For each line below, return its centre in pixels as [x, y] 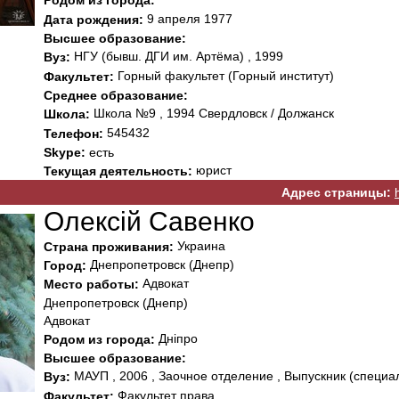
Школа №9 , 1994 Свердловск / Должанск [212, 114]
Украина [199, 245]
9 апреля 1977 [188, 18]
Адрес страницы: [336, 193]
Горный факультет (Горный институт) [224, 75]
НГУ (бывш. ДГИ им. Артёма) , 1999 [177, 57]
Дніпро [176, 338]
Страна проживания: [109, 247]
